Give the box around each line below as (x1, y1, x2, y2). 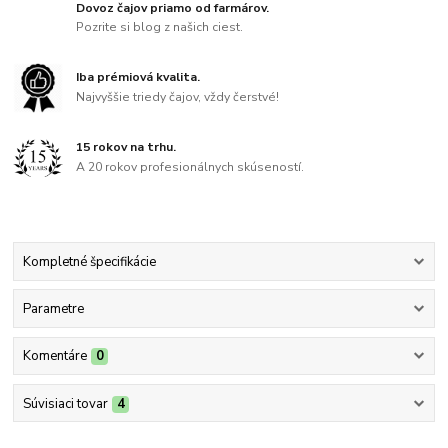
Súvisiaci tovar (22, 394, 108, 413)
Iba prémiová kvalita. (76, 69, 201, 86)
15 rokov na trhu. (76, 139, 177, 156)
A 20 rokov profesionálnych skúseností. (76, 159, 305, 175)
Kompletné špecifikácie (22, 252, 156, 271)
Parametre (22, 300, 84, 319)
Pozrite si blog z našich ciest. (76, 19, 244, 36)
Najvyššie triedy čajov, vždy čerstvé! (76, 88, 280, 105)
